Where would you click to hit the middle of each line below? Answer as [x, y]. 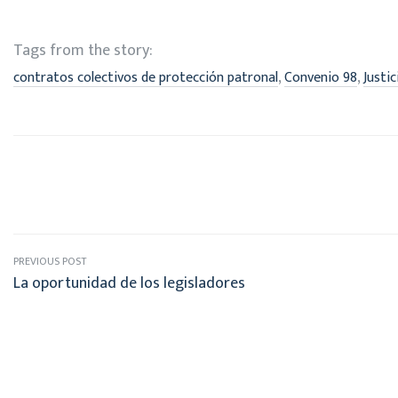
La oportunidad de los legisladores [129, 283]
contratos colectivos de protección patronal [146, 77]
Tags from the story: [83, 50]
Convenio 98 [321, 77]
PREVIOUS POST [50, 261]
